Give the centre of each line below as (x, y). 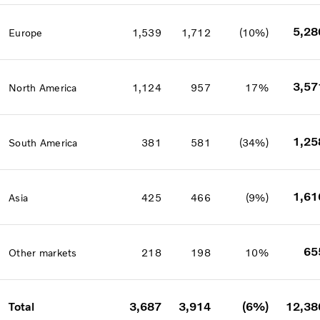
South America (43, 143)
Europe (26, 33)
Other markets (43, 253)
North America (43, 88)
